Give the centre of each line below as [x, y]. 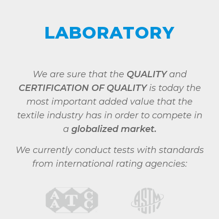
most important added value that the [109, 102]
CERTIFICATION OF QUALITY [82, 88]
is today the [174, 88]
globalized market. [114, 129]
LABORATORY [109, 33]
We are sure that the [79, 74]
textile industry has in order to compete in [109, 115]
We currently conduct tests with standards [109, 150]
